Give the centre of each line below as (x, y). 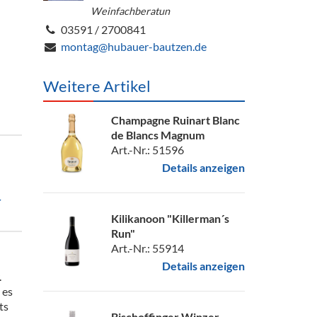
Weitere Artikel (97, 86)
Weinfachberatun (130, 11)
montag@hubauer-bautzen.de (134, 46)
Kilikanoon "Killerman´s (170, 218)
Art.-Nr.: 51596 (148, 150)
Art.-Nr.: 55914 (148, 248)
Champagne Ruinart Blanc (175, 120)
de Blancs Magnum (158, 135)
